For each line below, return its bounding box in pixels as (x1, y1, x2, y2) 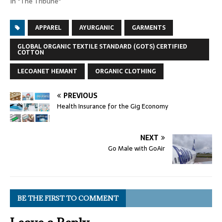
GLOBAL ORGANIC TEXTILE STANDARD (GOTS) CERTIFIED (17, 41, 187, 52)
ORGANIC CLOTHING (95, 66, 156, 76)
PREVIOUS (63, 90, 98, 101)
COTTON (17, 47, 44, 57)
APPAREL (35, 22, 61, 33)
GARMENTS (132, 22, 166, 33)
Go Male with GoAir (108, 143, 165, 154)
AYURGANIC (79, 22, 114, 33)
